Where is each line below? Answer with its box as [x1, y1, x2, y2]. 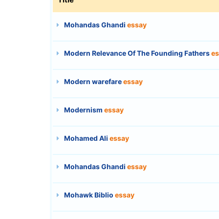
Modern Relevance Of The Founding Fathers [63, 48, 211, 57]
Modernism [63, 105, 104, 114]
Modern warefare [63, 77, 123, 86]
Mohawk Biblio [63, 190, 115, 199]
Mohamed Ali [63, 133, 109, 142]
